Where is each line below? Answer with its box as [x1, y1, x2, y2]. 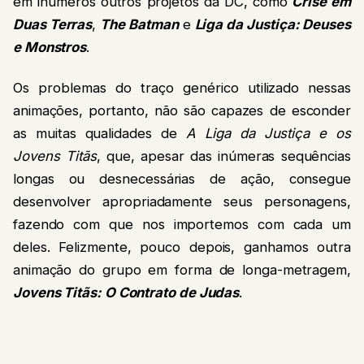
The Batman [100, 15, 179, 32]
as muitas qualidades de [13, 125, 186, 142]
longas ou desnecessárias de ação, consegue [13, 171, 351, 188]
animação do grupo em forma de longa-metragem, [13, 262, 351, 279]
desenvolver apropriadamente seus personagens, [13, 193, 351, 210]
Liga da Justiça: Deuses [194, 15, 351, 32]
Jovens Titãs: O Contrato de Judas [13, 284, 240, 301]
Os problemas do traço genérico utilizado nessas [13, 80, 351, 97]
